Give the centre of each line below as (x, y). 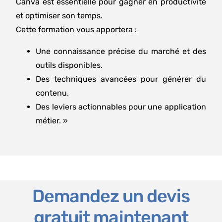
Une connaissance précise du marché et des (121, 51)
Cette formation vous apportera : (77, 29)
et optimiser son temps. (59, 15)
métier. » (52, 120)
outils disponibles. (69, 65)
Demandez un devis (111, 196)
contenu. (53, 93)
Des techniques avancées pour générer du (121, 79)
